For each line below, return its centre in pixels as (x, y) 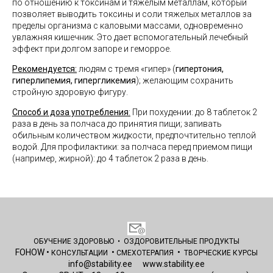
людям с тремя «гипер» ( (126, 69)
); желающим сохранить (185, 80)
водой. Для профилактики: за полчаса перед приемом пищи (132, 147)
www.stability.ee (174, 264)
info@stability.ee (100, 264)
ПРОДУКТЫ (219, 241)
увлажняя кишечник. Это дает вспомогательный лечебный (130, 37)
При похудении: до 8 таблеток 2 (194, 112)
